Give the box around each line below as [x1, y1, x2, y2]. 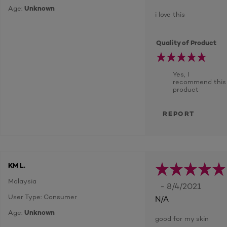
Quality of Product [156, 39, 217, 47]
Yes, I [173, 70, 189, 78]
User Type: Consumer [8, 193, 77, 201]
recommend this [173, 78, 226, 86]
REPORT [163, 109, 195, 118]
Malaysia [8, 177, 36, 185]
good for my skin [155, 214, 209, 222]
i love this [155, 10, 185, 18]
